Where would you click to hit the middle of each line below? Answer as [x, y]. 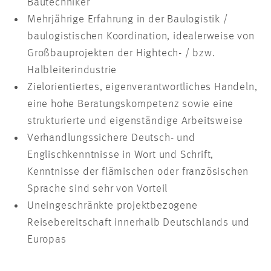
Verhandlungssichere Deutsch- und [111, 138]
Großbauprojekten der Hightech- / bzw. [121, 54]
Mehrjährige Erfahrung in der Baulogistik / [128, 20]
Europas [47, 240]
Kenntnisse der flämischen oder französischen [138, 172]
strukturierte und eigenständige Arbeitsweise [135, 121]
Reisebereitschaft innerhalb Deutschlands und [139, 223]
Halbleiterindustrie [72, 70]
